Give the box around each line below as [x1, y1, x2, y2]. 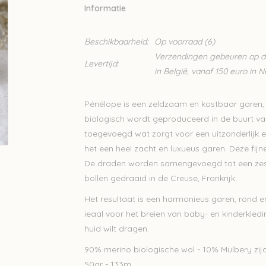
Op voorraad [154, 36, 202, 47]
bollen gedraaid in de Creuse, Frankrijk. [84, 173, 237, 183]
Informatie [84, 3, 126, 14]
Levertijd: [84, 58, 119, 69]
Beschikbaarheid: [84, 36, 148, 47]
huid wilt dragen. [84, 223, 149, 234]
